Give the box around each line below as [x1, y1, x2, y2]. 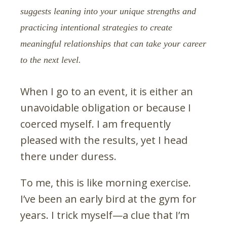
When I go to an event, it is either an [20, 84, 193, 98]
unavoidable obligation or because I [20, 100, 191, 115]
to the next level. [20, 54, 81, 65]
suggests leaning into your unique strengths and [20, 6, 196, 16]
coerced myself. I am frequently [20, 117, 171, 131]
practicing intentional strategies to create [20, 22, 172, 32]
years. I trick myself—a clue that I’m [20, 208, 190, 222]
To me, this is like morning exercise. [20, 175, 191, 190]
